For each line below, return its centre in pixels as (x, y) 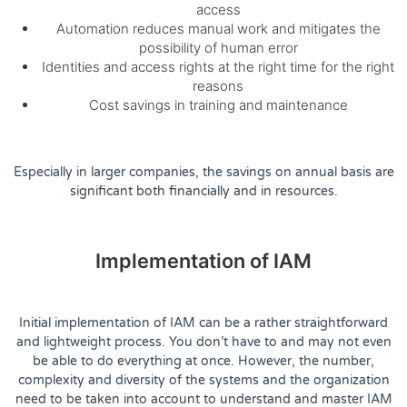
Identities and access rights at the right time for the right (218, 66)
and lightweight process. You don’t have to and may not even (203, 342)
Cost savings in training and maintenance (218, 104)
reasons (218, 85)
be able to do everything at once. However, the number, (203, 361)
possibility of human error (218, 47)
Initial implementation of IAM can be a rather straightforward (203, 323)
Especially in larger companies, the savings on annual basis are (203, 172)
